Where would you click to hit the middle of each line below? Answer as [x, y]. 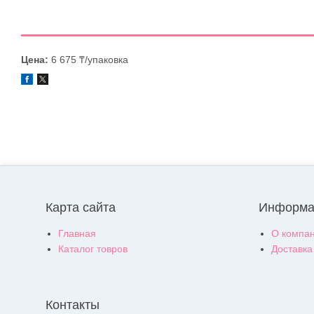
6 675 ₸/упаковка [88, 60]
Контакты [73, 305]
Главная [77, 234]
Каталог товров [93, 249]
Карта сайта [81, 208]
